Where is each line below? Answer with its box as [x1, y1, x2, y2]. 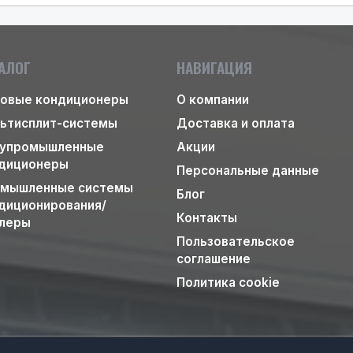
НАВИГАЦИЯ [176, 56, 252, 79]
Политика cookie [176, 275, 280, 290]
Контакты [176, 210, 237, 225]
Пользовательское [176, 234, 295, 249]
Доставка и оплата [176, 116, 295, 131]
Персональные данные [176, 163, 319, 178]
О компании [176, 92, 249, 107]
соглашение [176, 251, 251, 266]
